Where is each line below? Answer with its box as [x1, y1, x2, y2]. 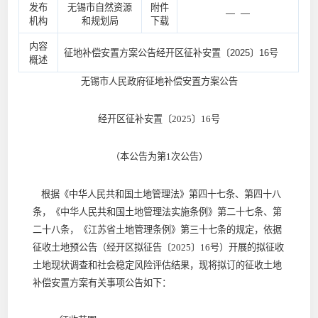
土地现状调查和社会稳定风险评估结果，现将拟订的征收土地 [32, 259, 282, 270]
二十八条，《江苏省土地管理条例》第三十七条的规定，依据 [32, 224, 282, 235]
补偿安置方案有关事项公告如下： [32, 277, 171, 288]
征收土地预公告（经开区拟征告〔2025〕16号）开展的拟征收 [32, 241, 284, 253]
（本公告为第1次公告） [110, 150, 208, 162]
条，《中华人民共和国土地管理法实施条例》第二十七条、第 [32, 206, 282, 217]
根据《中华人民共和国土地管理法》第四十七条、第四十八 [32, 188, 281, 199]
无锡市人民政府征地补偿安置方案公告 [80, 75, 238, 87]
